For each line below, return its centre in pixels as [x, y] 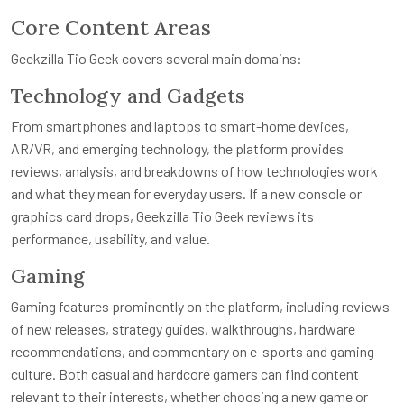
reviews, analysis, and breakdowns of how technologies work [194, 170]
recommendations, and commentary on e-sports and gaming [193, 351]
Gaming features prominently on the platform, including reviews [200, 306]
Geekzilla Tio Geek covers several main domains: [156, 58]
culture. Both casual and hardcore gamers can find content [185, 373]
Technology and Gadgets [128, 95]
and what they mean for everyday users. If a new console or [186, 193]
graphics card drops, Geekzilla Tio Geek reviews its [162, 216]
